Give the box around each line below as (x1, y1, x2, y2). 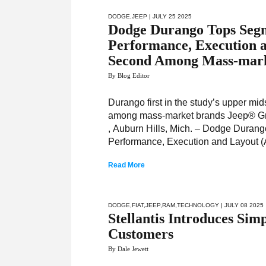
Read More (108, 161, 145, 169)
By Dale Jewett (108, 245, 149, 252)
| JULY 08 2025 (219, 202, 264, 208)
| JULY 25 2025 (147, 13, 192, 20)
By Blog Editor (108, 72, 150, 79)
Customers (108, 226, 174, 242)
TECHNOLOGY (177, 202, 220, 208)
